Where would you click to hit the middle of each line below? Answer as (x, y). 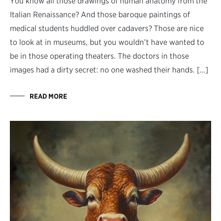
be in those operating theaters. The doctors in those (99, 56)
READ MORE (48, 96)
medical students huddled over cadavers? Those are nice (107, 28)
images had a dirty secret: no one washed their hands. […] (109, 70)
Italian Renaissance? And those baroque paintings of (100, 14)
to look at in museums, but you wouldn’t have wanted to (107, 42)
